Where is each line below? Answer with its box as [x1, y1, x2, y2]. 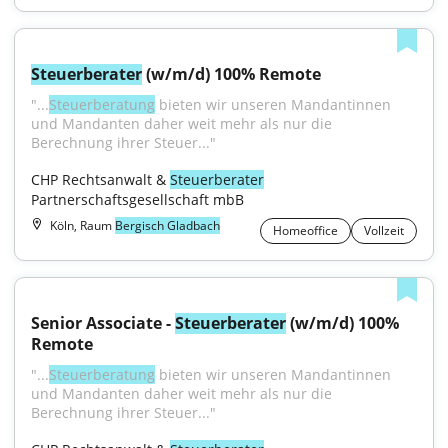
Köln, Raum [50, 217, 115, 234]
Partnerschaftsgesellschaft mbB [31, 190, 244, 209]
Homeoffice [273, 222, 338, 239]
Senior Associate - [31, 312, 175, 334]
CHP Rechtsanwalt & [31, 170, 170, 189]
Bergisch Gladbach [115, 217, 220, 234]
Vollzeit [364, 222, 404, 239]
